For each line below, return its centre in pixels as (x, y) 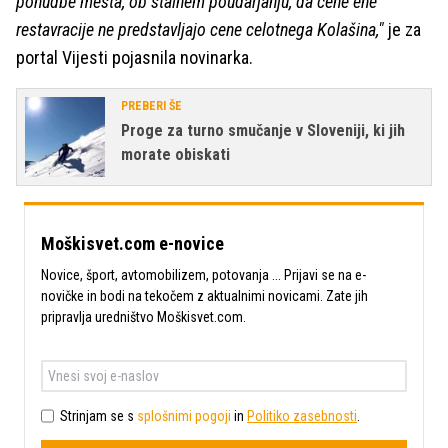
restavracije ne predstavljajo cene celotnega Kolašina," (200, 30)
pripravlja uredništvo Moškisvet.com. (143, 317)
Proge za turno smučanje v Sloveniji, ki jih (263, 131)
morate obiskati (175, 155)
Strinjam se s (98, 415)
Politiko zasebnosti (302, 415)
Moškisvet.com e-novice (132, 244)
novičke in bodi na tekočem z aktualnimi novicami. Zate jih (204, 296)
